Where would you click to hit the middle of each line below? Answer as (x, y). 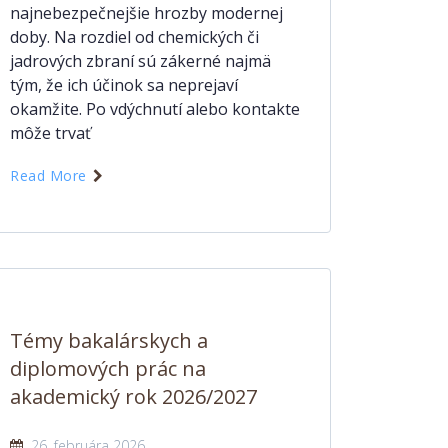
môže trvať (50, 133)
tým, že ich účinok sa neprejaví (124, 85)
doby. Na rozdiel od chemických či (134, 37)
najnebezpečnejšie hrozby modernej (146, 13)
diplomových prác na (108, 368)
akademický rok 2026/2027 (133, 396)
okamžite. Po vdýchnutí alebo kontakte (155, 109)
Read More (50, 175)
